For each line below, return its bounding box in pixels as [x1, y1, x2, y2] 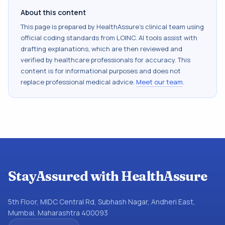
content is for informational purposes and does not [21, 66, 181, 75]
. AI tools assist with [136, 33, 197, 42]
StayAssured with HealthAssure [8, 168, 207, 184]
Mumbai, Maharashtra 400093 [8, 208, 108, 217]
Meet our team [136, 77, 183, 86]
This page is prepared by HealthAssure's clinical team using [21, 22, 204, 31]
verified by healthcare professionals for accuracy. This [21, 55, 190, 64]
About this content [21, 8, 86, 17]
